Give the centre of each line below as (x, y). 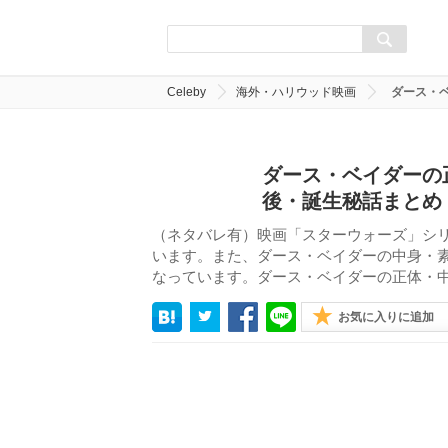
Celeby (186, 92)
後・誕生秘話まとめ (352, 201)
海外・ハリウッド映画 (296, 92)
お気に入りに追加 (386, 317)
